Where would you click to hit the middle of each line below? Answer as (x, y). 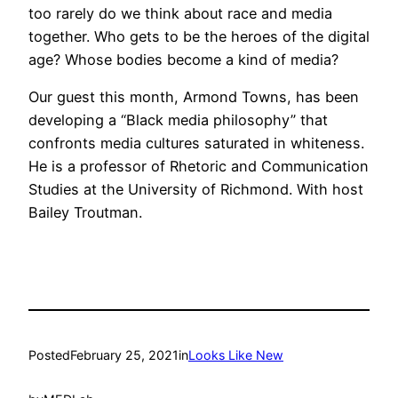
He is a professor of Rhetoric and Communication (199, 166)
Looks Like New (236, 354)
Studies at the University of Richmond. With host (196, 189)
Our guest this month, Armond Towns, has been (194, 96)
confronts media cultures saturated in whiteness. (196, 143)
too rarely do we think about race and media (180, 13)
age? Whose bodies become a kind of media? (183, 59)
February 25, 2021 (124, 354)
